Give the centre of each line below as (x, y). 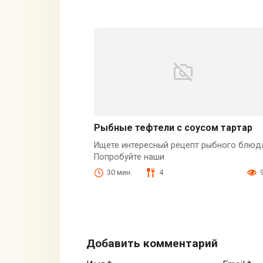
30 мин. (119, 172)
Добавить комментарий (152, 244)
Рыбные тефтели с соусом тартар (173, 128)
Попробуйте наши (129, 157)
